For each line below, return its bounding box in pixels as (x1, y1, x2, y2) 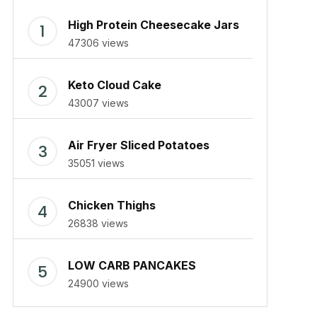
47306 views (68, 37, 129, 49)
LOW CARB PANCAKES (68, 258, 196, 272)
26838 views (68, 217, 128, 229)
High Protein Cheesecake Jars (68, 18, 239, 32)
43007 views (68, 97, 129, 109)
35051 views (68, 157, 125, 169)
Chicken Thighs (68, 198, 156, 212)
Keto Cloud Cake (68, 78, 161, 92)
